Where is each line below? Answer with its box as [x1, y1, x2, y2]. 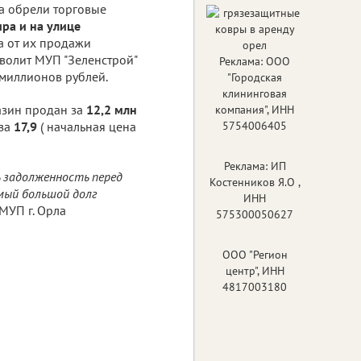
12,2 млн [86, 101, 137, 118]
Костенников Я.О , [209, 174, 301, 189]
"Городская [227, 69, 282, 85]
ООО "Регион [222, 247, 288, 262]
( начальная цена [40, 118, 136, 135]
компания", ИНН [215, 102, 294, 117]
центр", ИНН [225, 263, 284, 278]
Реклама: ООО [219, 53, 290, 68]
